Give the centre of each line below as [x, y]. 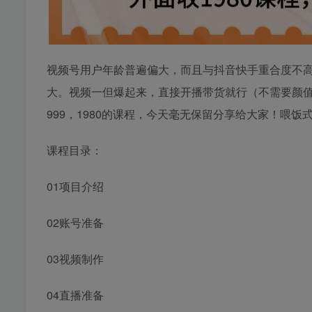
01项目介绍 [75, 187]
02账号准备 [75, 223]
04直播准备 [75, 295]
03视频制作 [75, 259]
